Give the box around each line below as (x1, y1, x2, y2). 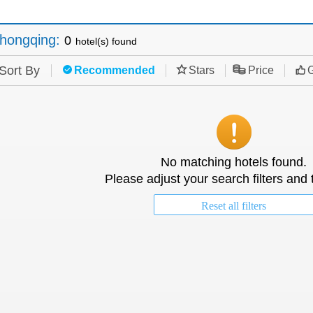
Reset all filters (201, 200, 266, 212)
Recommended (73, 64, 155, 76)
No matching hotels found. (161, 155, 307, 169)
